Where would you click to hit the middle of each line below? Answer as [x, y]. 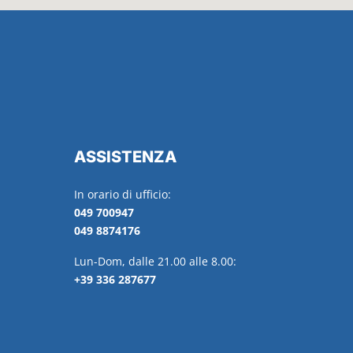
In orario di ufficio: [123, 195]
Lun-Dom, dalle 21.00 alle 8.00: [155, 262]
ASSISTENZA [125, 157]
